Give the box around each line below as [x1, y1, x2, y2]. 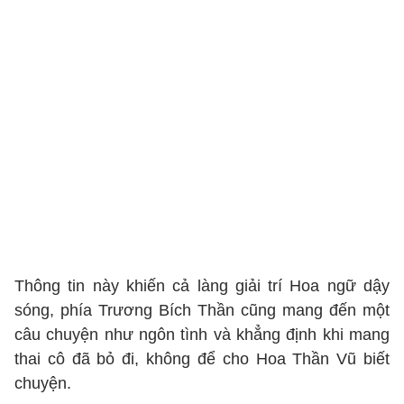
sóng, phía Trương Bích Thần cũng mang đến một [14, 301, 390, 319]
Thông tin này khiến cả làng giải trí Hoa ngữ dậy [14, 277, 390, 295]
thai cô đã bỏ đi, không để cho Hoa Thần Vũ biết [14, 350, 390, 368]
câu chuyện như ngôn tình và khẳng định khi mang [14, 326, 390, 344]
